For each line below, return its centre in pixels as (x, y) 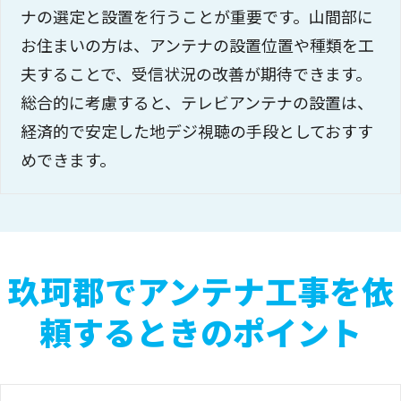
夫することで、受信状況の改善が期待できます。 (196, 74)
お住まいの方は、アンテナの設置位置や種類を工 (198, 45)
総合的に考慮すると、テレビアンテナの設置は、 (197, 102)
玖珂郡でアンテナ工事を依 (200, 290)
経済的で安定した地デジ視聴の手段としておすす (197, 131)
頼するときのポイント (200, 332)
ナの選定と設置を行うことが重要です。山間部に (197, 17)
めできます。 (68, 160)
